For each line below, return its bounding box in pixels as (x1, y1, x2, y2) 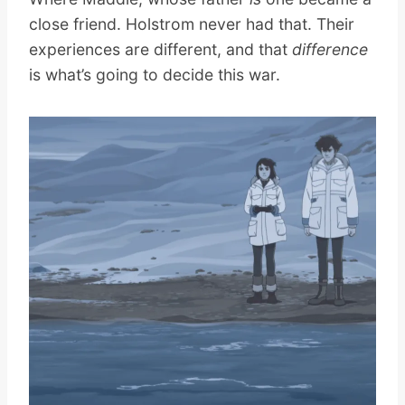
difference (292, 39, 368, 59)
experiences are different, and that (29, 39, 292, 59)
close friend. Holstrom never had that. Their (29, 14, 354, 33)
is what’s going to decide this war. (29, 64, 280, 84)
